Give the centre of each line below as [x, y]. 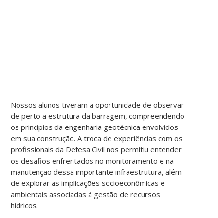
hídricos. [25, 205]
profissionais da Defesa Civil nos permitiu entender [96, 149]
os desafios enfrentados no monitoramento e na [92, 160]
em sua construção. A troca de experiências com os [97, 138]
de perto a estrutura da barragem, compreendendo [98, 116]
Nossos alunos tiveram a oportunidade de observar [98, 104]
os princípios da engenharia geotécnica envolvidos [95, 127]
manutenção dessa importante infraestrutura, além [96, 172]
